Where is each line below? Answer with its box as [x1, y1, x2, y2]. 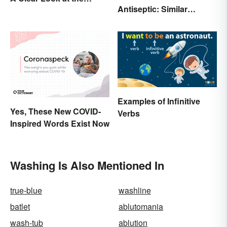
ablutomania [119, 201, 163, 213]
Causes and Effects [10, 5, 85, 17]
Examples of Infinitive [118, 95, 200, 107]
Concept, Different [118, 15, 187, 27]
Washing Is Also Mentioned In [10, 157, 164, 174]
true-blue [10, 184, 42, 197]
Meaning [118, 27, 150, 39]
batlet [10, 201, 30, 213]
